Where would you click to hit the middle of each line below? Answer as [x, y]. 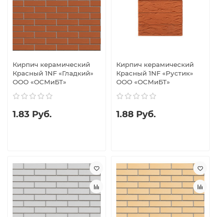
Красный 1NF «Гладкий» [53, 73]
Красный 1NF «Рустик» [155, 73]
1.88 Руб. [136, 114]
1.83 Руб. [32, 114]
